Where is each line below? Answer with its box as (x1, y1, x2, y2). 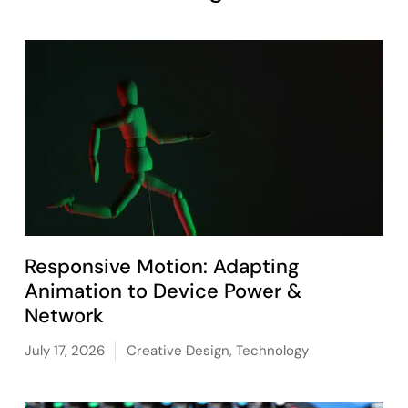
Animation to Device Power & (24, 278, 301, 305)
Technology (235, 342, 309, 361)
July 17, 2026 (24, 342, 105, 361)
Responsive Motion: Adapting (24, 253, 300, 280)
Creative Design (126, 342, 229, 361)
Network (24, 302, 104, 330)
